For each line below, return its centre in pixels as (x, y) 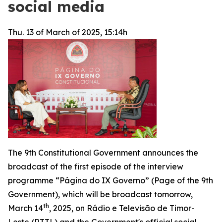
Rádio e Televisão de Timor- (141, 208)
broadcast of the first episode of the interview (96, 166)
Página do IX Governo (102, 180)
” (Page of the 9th (179, 180)
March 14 (26, 208)
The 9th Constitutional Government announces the (103, 153)
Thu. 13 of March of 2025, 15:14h (68, 32)
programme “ (34, 180)
